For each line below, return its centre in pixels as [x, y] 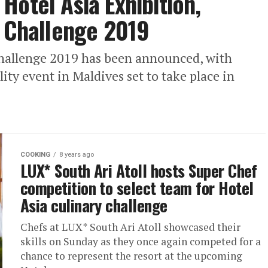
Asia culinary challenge [94, 205]
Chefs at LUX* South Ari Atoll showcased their [130, 227]
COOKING [35, 155]
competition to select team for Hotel [137, 188]
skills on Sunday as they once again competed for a [141, 241]
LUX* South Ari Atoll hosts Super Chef [139, 170]
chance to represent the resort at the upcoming [131, 256]
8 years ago [77, 155]
